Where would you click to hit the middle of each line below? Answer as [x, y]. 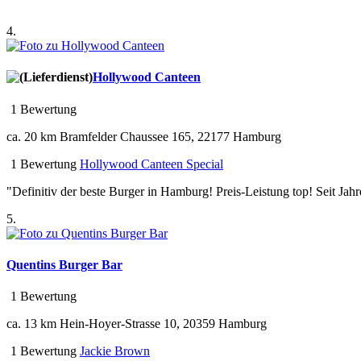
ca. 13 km [31, 324]
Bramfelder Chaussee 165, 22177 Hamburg [169, 136]
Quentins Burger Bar [64, 264]
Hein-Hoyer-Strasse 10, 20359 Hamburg [162, 324]
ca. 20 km [31, 136]
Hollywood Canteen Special [151, 164]
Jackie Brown [115, 351]
